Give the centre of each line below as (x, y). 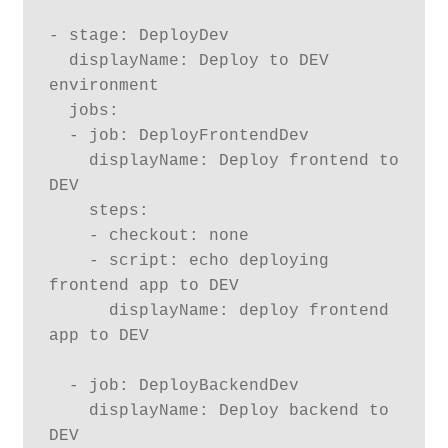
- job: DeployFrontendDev (58, 135)
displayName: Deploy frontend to (68, 160)
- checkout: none (68, 235)
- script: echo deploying (68, 260)
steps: (68, 210)
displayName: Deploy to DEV (58, 60)
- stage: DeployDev (138, 35)
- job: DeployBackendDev (58, 385)
